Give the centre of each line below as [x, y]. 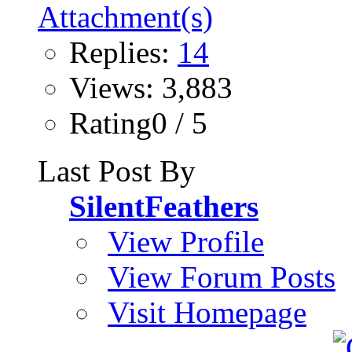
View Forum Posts [222, 277]
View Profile [186, 241]
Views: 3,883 [151, 87]
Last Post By [117, 170]
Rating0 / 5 [138, 123]
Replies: [123, 52]
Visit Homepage [207, 312]
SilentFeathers [164, 206]
